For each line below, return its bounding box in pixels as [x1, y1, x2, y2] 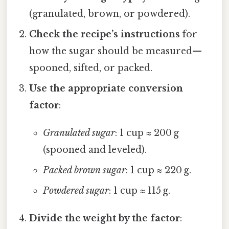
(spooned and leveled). [42, 144, 147, 155]
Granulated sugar [42, 127, 115, 139]
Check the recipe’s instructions [29, 28, 180, 40]
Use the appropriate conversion [29, 82, 184, 94]
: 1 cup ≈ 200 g [114, 127, 179, 139]
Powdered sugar [42, 185, 109, 196]
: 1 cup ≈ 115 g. [108, 185, 170, 196]
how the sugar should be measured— [29, 45, 202, 57]
